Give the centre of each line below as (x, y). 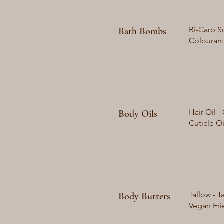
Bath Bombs (142, 31)
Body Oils (138, 114)
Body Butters (144, 196)
